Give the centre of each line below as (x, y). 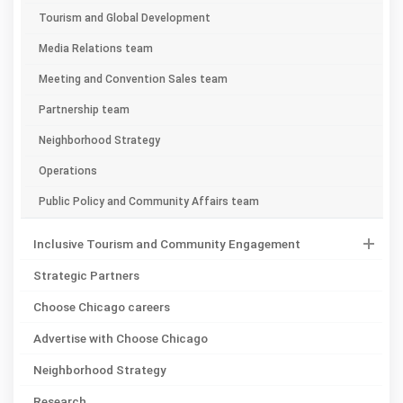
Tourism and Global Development (124, 18)
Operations (67, 170)
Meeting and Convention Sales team (133, 79)
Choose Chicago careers (101, 307)
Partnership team (84, 109)
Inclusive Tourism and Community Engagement (166, 244)
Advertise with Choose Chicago (120, 338)
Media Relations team (95, 48)
